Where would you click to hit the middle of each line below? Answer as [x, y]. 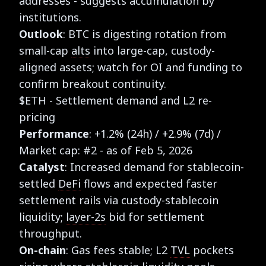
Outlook [41, 34]
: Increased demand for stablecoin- [154, 167]
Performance [54, 133]
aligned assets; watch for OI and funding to [131, 67]
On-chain [42, 250]
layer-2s [86, 216]
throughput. [50, 233]
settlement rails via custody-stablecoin [119, 200]
